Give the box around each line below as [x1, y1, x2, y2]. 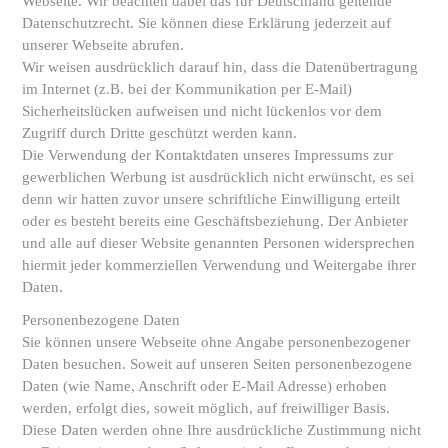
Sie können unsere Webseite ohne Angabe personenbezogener [22, 333, 410, 350]
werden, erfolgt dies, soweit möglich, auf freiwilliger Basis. [22, 399, 390, 416]
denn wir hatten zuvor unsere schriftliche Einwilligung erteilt [22, 191, 400, 207]
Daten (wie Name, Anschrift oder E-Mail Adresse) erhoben [22, 377, 387, 394]
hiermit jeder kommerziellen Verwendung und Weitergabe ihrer [22, 257, 416, 273]
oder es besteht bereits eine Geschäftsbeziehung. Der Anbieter [22, 213, 408, 229]
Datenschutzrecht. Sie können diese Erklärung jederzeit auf [22, 15, 391, 31]
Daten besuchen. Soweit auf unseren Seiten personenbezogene [22, 355, 412, 372]
